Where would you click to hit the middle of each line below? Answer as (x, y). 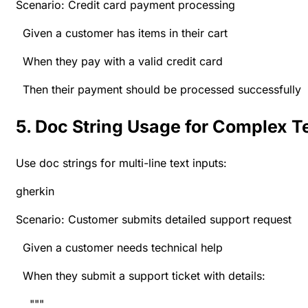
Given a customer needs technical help (119, 248)
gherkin (35, 191)
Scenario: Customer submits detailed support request (154, 220)
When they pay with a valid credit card (119, 62)
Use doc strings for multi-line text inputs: (121, 163)
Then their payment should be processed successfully (158, 90)
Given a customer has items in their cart (122, 33)
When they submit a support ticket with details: (141, 276)
